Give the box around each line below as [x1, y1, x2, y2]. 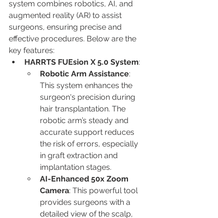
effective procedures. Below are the [9, 34, 138, 43]
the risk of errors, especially [40, 139, 140, 148]
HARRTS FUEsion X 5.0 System [24, 57, 139, 67]
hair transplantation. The [40, 104, 127, 113]
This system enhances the [40, 80, 134, 90]
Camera [40, 185, 69, 195]
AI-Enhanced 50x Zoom [40, 174, 130, 183]
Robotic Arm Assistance [40, 69, 129, 78]
